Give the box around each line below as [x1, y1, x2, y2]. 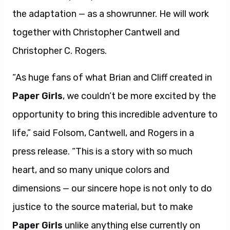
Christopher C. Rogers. [12, 45, 107, 56]
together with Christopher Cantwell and [12, 26, 180, 38]
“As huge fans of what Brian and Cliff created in [12, 71, 212, 83]
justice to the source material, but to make [12, 201, 193, 213]
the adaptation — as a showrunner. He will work [12, 8, 209, 20]
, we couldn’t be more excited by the [63, 90, 216, 102]
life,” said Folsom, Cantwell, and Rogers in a [12, 127, 194, 139]
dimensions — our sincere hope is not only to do [12, 182, 212, 194]
